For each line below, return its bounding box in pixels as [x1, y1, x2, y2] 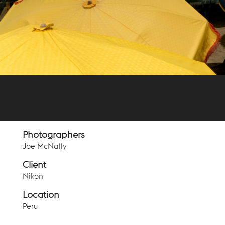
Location [22, 189, 59, 207]
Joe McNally [22, 141, 67, 157]
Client [22, 159, 46, 177]
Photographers [22, 129, 85, 147]
